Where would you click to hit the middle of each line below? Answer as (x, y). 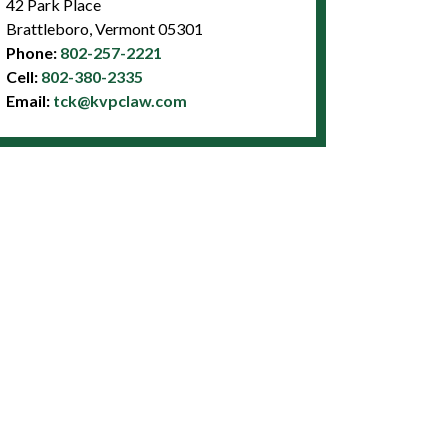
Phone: (32, 52)
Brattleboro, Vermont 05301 (104, 28)
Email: (29, 100)
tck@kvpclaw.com (119, 100)
